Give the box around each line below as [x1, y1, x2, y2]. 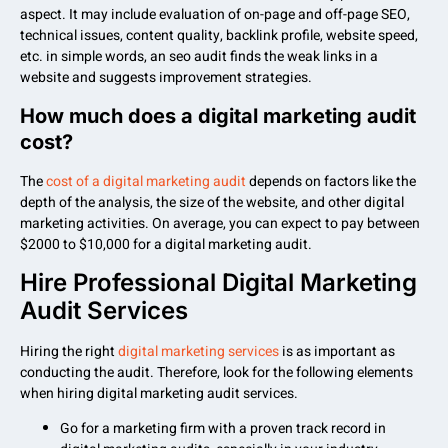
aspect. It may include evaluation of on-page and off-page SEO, [20, 4, 410, 26]
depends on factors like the [249, 170, 416, 192]
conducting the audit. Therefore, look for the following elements [20, 362, 413, 384]
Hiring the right [20, 341, 118, 363]
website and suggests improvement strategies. [20, 67, 318, 89]
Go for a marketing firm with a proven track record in [60, 418, 386, 440]
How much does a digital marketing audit [20, 103, 416, 128]
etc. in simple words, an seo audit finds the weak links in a [20, 46, 378, 68]
